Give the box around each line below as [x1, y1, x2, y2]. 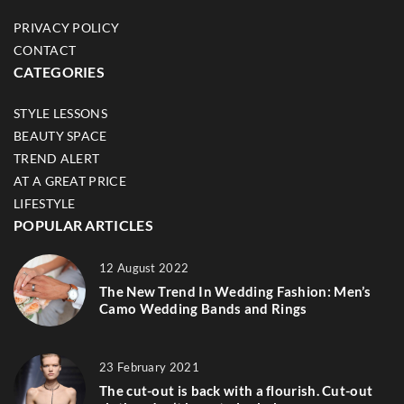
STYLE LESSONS [14, 105, 107, 121]
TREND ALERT [14, 150, 100, 166]
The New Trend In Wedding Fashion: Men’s [99, 283, 372, 300]
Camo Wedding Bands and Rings [99, 300, 308, 317]
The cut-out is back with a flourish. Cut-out [99, 382, 373, 399]
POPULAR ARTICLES [14, 216, 153, 234]
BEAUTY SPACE [14, 127, 107, 143]
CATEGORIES [14, 62, 105, 80]
